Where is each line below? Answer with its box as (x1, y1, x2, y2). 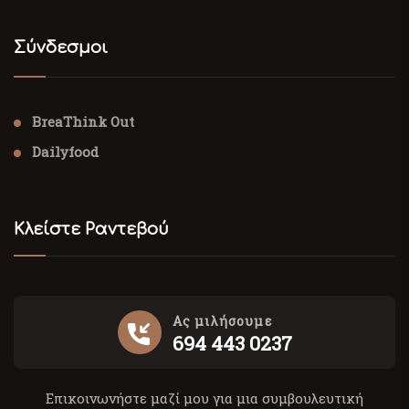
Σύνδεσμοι (14, 38, 108, 57)
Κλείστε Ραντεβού (14, 220, 169, 238)
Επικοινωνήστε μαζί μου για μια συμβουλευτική (46, 389, 363, 407)
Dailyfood (32, 142, 99, 161)
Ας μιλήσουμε (172, 312, 272, 330)
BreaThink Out (32, 112, 134, 131)
